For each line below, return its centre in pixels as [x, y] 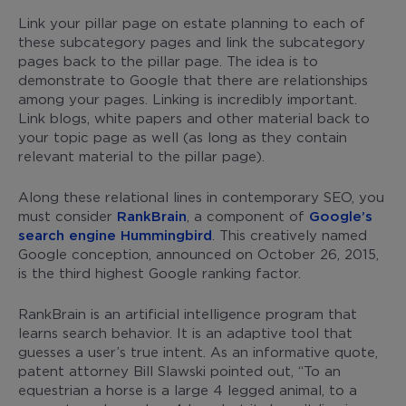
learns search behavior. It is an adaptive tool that [185, 332]
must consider [68, 215]
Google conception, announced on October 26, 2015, [198, 253]
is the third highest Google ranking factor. [159, 272]
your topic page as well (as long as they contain [183, 136]
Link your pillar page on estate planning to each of [192, 22]
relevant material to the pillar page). [141, 155]
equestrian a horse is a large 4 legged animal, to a [188, 389]
